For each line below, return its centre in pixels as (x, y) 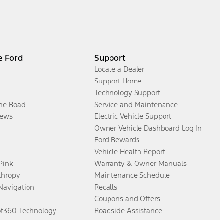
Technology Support (127, 92)
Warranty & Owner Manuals (140, 163)
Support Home (118, 81)
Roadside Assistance (128, 210)
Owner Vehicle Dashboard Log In (148, 128)
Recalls (106, 187)
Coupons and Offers (127, 198)
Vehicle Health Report (130, 151)
